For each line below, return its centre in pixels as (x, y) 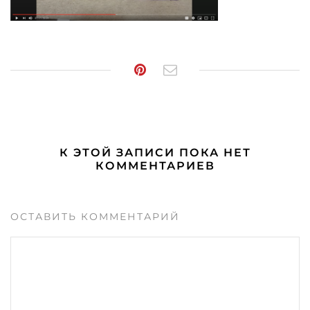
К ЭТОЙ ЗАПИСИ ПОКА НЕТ (155, 152)
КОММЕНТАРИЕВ (155, 165)
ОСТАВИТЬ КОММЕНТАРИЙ (95, 216)
